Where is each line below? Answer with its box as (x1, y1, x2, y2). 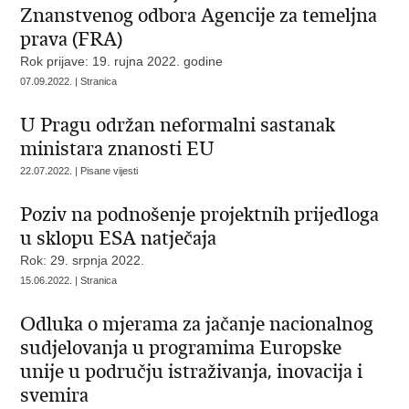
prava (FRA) (20, 27, 123, 51)
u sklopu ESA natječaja (20, 226, 217, 250)
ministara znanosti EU (20, 137, 215, 161)
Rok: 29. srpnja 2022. (20, 253, 145, 267)
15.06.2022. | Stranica (20, 275, 118, 286)
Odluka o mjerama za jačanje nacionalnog (20, 312, 374, 336)
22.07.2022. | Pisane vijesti (20, 165, 139, 176)
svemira (20, 383, 89, 407)
